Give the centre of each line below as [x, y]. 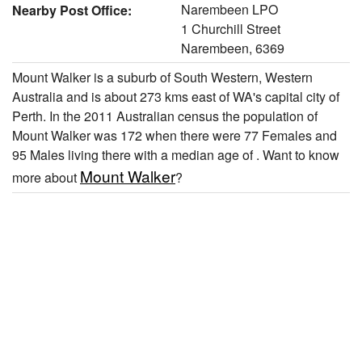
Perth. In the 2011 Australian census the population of [165, 116]
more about [46, 177]
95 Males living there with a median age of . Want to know [176, 154]
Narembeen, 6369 [233, 48]
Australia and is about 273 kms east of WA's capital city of [176, 96]
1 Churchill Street [231, 28]
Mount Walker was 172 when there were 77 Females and [175, 135]
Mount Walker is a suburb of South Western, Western [162, 77]
